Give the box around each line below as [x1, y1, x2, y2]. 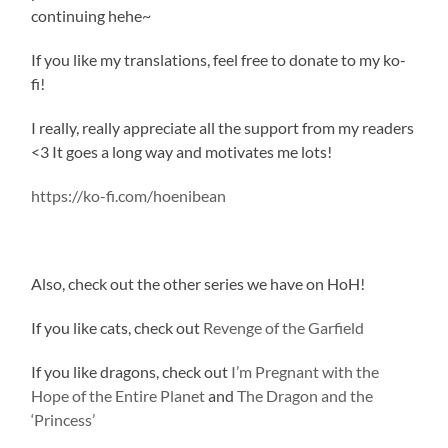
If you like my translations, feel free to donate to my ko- [31, 49, 407, 69]
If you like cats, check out [31, 317, 204, 337]
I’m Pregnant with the [231, 361, 380, 381]
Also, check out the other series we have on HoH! [31, 273, 366, 293]
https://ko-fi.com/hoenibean [31, 185, 227, 205]
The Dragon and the [237, 385, 374, 405]
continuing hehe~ [31, 5, 152, 25]
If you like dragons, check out [31, 361, 232, 381]
